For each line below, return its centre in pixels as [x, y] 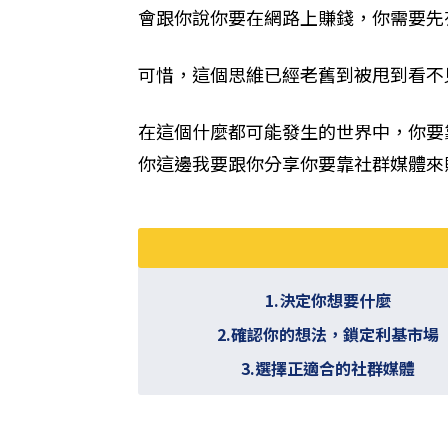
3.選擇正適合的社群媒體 [327, 367]
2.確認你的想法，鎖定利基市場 [327, 333]
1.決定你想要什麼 [327, 299]
